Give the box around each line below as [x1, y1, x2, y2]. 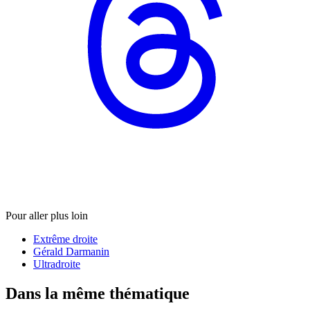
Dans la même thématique [6, 284, 190, 303]
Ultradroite [33, 258, 80, 271]
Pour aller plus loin [6, 210, 88, 222]
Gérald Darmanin [33, 246, 109, 258]
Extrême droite [33, 233, 98, 246]
